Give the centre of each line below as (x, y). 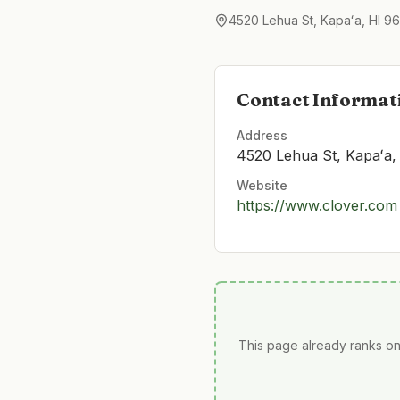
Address (262, 135)
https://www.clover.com (317, 205)
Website (262, 185)
